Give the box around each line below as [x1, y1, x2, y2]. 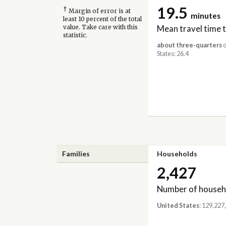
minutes [190, 11, 220, 20]
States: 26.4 [156, 50, 189, 58]
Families [62, 149, 90, 158]
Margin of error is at [67, 8, 131, 15]
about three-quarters [156, 41, 222, 49]
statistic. [63, 32, 87, 39]
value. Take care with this [63, 24, 138, 31]
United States [156, 201, 199, 209]
